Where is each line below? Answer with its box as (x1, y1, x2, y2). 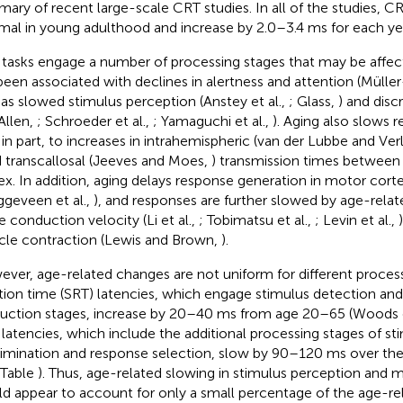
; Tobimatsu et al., (198, 210, 315, 228)
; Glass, (288, 92, 338, 110)
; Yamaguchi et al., (152, 112, 273, 130)
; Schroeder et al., (36, 112, 153, 130)
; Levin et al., (314, 210, 399, 228)
